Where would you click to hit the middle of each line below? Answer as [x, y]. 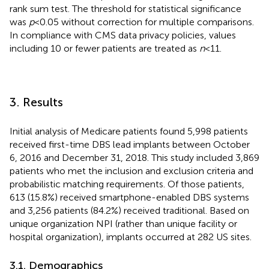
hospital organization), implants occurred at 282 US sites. [131, 237]
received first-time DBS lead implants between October [130, 144]
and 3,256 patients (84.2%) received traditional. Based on [129, 210]
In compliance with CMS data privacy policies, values [123, 35]
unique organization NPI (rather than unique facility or [123, 223]
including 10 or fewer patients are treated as [104, 48]
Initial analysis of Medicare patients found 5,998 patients [129, 131]
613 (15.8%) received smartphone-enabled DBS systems [129, 197]
